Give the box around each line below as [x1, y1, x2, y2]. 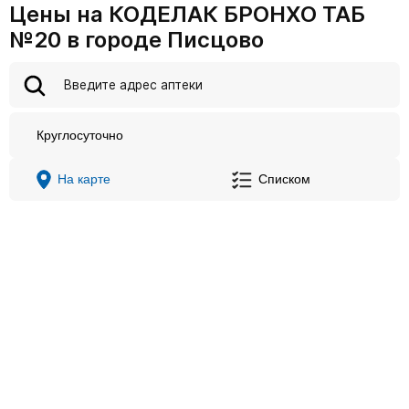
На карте [58, 173, 110, 186]
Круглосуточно [37, 128, 123, 142]
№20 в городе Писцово [9, 26, 264, 53]
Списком [258, 173, 310, 186]
